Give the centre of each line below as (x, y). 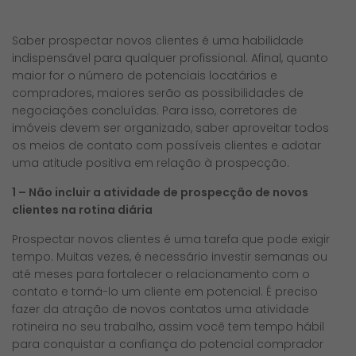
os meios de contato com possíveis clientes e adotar (166, 145)
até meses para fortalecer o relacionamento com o (161, 274)
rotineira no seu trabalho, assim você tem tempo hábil (168, 326)
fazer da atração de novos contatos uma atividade (161, 309)
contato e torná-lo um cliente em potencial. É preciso (165, 291)
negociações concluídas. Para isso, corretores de (155, 110)
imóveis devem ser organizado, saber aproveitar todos (170, 128)
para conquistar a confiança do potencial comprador (168, 344)
